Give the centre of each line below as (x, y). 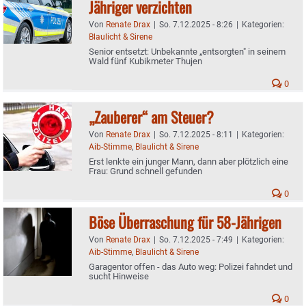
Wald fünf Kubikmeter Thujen (145, 61)
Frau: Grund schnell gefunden (145, 171)
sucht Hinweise (119, 276)
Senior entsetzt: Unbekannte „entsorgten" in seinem (187, 51)
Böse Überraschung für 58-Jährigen (185, 222)
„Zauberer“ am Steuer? (151, 116)
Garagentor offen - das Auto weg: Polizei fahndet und (191, 266)
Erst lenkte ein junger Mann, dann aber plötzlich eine (189, 161)
